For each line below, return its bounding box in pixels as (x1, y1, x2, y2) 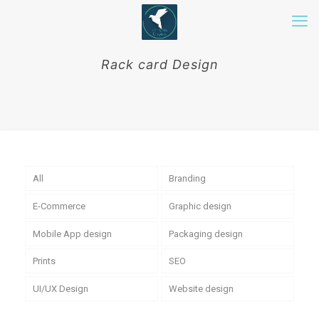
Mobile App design (32, 228, 112, 239)
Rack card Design (100, 57, 219, 72)
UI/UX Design (32, 283, 88, 295)
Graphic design (168, 200, 231, 211)
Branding (168, 172, 206, 184)
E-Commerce (32, 200, 85, 211)
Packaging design (168, 228, 243, 239)
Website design (168, 283, 234, 295)
